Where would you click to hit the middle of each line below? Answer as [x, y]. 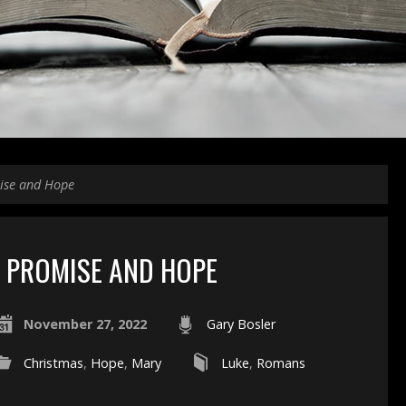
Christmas [53, 363]
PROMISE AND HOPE [111, 270]
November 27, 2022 [85, 324]
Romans [280, 363]
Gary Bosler [241, 324]
